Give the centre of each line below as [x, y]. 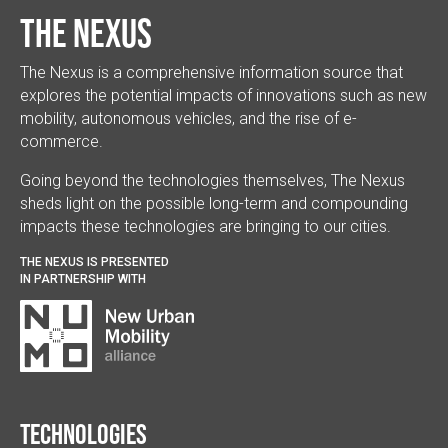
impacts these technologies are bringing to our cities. [205, 227]
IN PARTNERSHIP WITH [83, 279]
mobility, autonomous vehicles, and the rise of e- [188, 119]
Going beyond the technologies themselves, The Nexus [212, 181]
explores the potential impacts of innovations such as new [223, 96]
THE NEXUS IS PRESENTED [94, 262]
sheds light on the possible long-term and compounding [214, 204]
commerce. [61, 142]
